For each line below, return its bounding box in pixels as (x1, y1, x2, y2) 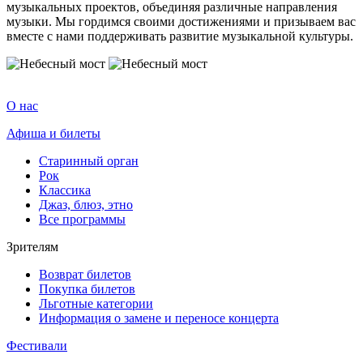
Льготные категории (39, 296, 153, 310)
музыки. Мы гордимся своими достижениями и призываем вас (6, 14, 356, 28)
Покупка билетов (39, 281, 135, 296)
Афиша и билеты (6, 126, 100, 140)
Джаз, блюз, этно (39, 197, 133, 211)
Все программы (39, 211, 126, 226)
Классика (39, 182, 91, 197)
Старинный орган (39, 153, 139, 168)
